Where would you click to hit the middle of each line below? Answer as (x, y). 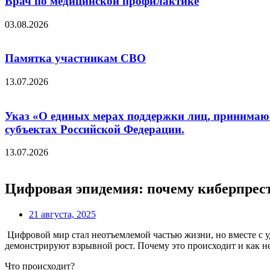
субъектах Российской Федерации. (95, 129)
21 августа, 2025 (62, 215)
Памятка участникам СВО (75, 58)
